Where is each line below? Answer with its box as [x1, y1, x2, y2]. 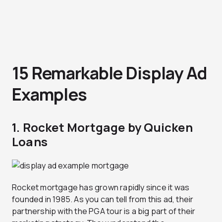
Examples [12, 83, 87, 106]
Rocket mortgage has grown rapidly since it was [12, 181, 190, 193]
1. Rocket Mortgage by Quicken [12, 119, 193, 136]
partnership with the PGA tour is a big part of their [12, 205, 196, 217]
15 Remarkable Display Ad [12, 61, 207, 85]
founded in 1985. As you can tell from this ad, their [12, 193, 194, 205]
